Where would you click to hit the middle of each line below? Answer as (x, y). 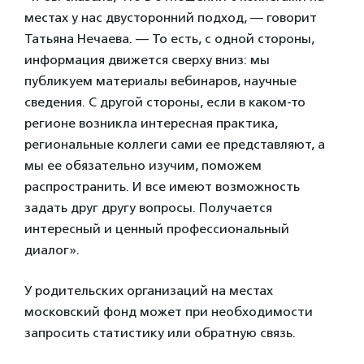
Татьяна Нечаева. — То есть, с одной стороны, (169, 38)
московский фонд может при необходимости (169, 311)
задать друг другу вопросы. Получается (148, 207)
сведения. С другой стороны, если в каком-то (165, 102)
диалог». (52, 249)
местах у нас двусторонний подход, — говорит (171, 17)
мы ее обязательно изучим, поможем (143, 165)
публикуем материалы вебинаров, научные (160, 80)
